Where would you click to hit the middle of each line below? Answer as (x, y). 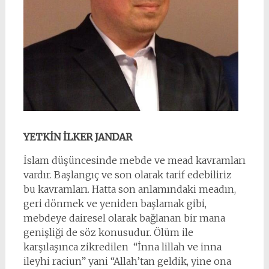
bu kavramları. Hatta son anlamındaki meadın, (129, 189)
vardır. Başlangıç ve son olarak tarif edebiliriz (127, 175)
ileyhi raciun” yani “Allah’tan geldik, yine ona (127, 261)
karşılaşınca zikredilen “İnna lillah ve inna (122, 247)
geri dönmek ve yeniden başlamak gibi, (115, 204)
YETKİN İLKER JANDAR (77, 137)
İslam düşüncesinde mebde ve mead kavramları (134, 160)
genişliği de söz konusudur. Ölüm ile (108, 232)
